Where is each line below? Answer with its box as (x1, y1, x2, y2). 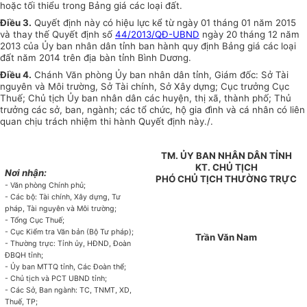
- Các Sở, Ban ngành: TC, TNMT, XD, (5, 286, 132, 295)
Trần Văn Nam (195, 232, 257, 243)
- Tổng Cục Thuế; (5, 216, 65, 225)
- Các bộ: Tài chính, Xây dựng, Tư (5, 193, 121, 202)
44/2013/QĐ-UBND (115, 29, 199, 40)
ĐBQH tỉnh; (5, 251, 44, 260)
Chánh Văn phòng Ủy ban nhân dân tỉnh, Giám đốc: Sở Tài (32, 69, 288, 81)
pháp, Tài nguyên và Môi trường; (5, 204, 117, 214)
